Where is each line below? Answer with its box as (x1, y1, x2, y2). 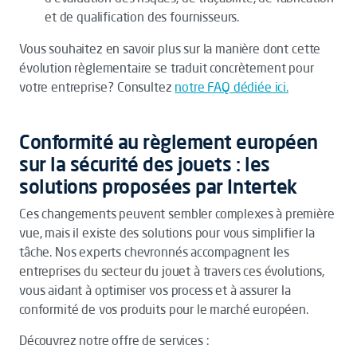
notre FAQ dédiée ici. (175, 79, 289, 95)
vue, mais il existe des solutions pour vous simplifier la (19, 225, 315, 241)
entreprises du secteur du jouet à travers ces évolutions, (19, 263, 324, 279)
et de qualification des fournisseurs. (45, 9, 240, 25)
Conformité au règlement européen (19, 130, 318, 154)
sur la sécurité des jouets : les (19, 152, 270, 176)
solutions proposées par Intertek (19, 175, 297, 198)
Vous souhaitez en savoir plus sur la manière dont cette (19, 41, 321, 57)
